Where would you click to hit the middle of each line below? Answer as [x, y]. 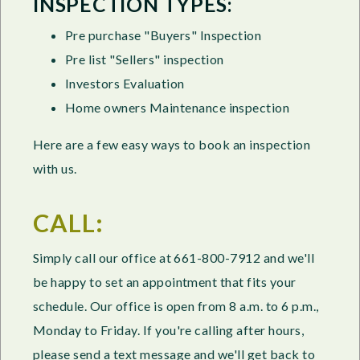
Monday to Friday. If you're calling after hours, [169, 330]
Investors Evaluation [125, 83]
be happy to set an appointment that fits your [165, 282]
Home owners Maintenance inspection [178, 107]
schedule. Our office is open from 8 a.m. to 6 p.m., [176, 306]
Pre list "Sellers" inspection [145, 59]
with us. [57, 168]
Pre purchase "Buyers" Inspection [164, 35]
